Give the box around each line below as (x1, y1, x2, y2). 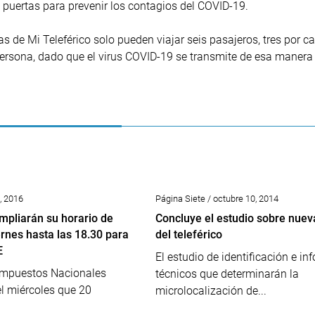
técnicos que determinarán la (155, 267, 299, 281)
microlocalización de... (155, 284, 266, 297)
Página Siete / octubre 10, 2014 (155, 193, 278, 204)
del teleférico (155, 228, 222, 241)
